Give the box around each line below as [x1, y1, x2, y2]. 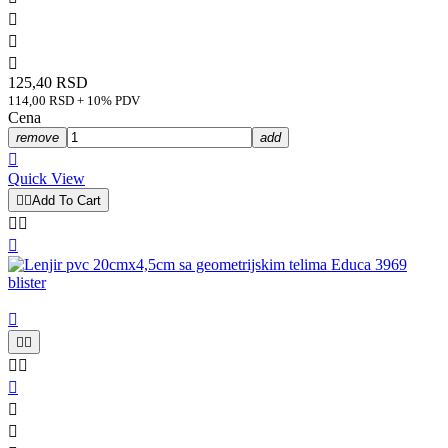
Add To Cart [32, 192, 101, 208]
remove [16, 129, 59, 145]
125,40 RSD [8, 73, 88, 91]
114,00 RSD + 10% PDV [8, 93, 140, 108]
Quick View [8, 169, 85, 187]
